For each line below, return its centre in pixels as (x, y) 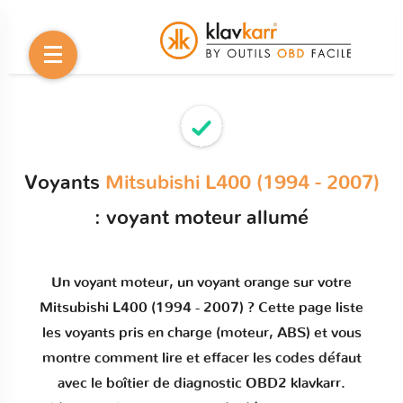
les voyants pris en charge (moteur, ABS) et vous (201, 333)
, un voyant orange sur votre (260, 282)
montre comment (102, 358)
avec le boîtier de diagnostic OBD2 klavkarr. (201, 383)
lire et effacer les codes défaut (261, 358)
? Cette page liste (304, 308)
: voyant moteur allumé (201, 218)
